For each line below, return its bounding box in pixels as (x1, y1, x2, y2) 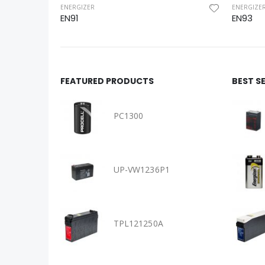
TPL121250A (114, 217, 163, 229)
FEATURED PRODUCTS (60, 75, 154, 87)
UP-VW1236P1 (114, 163, 170, 175)
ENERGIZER (60, 2, 95, 11)
